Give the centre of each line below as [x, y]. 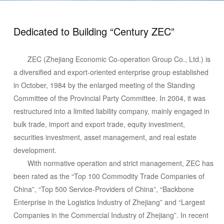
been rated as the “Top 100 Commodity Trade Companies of [109, 176]
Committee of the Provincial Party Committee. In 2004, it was [109, 98]
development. [35, 150]
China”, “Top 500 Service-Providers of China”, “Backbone [103, 189]
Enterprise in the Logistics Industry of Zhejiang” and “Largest [109, 202]
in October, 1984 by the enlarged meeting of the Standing [104, 85]
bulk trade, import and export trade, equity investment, [99, 124]
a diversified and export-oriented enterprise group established [111, 72]
